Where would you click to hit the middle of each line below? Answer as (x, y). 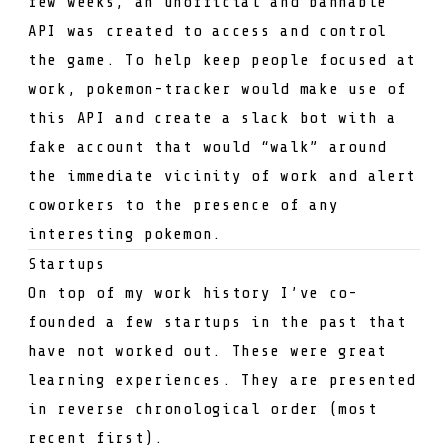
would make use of (319, 88)
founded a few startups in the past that (217, 321)
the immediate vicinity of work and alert (222, 175)
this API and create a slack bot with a (212, 117)
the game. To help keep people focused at (222, 59)
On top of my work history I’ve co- (193, 292)
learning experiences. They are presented (222, 379)
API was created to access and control (207, 30)
